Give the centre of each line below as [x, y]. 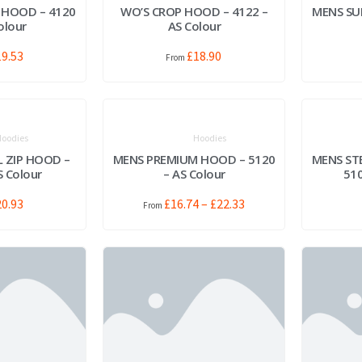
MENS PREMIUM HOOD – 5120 [194, 159]
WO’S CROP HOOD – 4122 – [194, 11]
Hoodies [210, 137]
